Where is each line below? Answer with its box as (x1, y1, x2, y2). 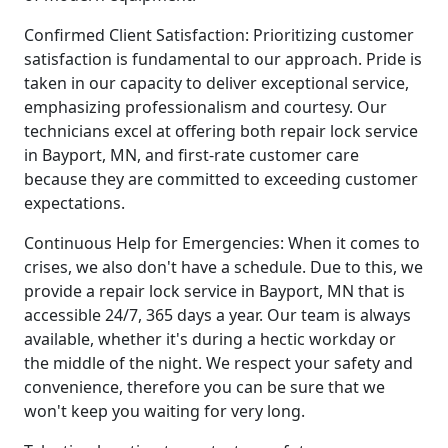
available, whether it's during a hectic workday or (24, 328, 396, 351)
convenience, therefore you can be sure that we (24, 376, 385, 399)
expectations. (24, 192, 125, 215)
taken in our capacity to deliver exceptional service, (24, 72, 409, 95)
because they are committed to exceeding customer (24, 168, 418, 191)
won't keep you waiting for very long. (24, 400, 305, 423)
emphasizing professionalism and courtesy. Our (24, 96, 387, 119)
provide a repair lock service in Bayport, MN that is (24, 280, 405, 303)
